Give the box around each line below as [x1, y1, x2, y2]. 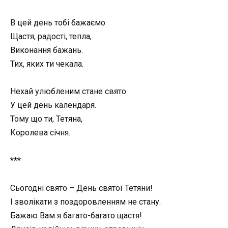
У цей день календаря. [10, 100, 96, 110]
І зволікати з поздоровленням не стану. [10, 196, 161, 207]
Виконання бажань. [10, 45, 83, 55]
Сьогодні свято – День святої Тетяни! [10, 183, 153, 193]
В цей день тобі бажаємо [10, 18, 105, 28]
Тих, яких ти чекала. [10, 59, 83, 69]
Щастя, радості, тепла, [10, 32, 92, 42]
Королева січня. [10, 128, 70, 138]
